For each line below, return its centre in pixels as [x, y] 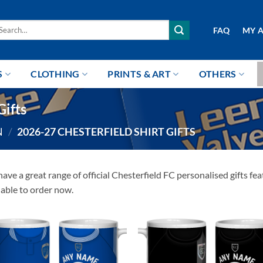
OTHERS [218, 74]
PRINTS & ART [139, 74]
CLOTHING [55, 74]
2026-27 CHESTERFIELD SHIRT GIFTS [106, 131]
